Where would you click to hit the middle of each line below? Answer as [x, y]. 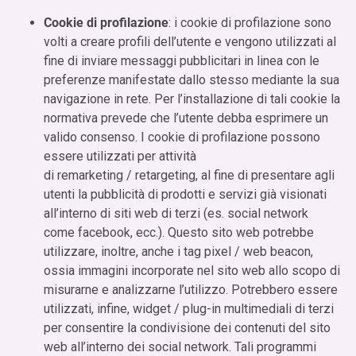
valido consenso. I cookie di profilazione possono [182, 137]
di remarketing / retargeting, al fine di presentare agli [189, 175]
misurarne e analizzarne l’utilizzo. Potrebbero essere [191, 289]
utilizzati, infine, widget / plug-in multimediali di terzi [189, 308]
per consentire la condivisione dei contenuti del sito [187, 327]
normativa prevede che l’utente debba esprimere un [186, 118]
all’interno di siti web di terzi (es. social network [176, 213]
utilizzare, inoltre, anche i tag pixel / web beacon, [178, 251]
